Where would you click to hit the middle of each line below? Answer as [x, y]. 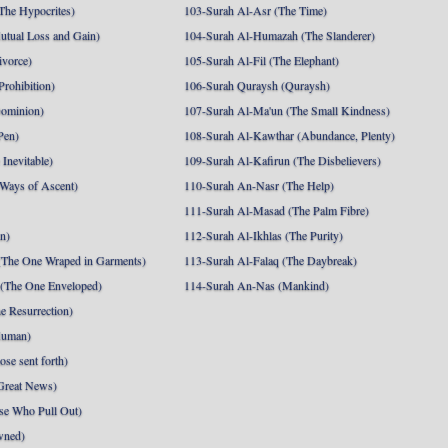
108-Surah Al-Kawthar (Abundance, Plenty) [290, 135]
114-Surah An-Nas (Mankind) [257, 285]
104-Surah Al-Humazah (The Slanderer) [280, 35]
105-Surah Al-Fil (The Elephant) [262, 60]
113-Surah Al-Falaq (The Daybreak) [271, 260]
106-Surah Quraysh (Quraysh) [257, 85]
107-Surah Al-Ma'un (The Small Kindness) [287, 110]
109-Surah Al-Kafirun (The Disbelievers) [283, 160]
